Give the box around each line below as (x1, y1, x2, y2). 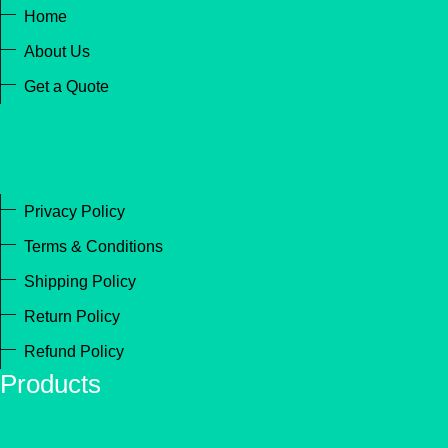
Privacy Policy (24, 203, 125, 220)
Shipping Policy (24, 273, 136, 290)
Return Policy (24, 308, 120, 325)
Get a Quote (24, 78, 109, 95)
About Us (24, 43, 90, 60)
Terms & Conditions (24, 238, 163, 255)
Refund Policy (24, 343, 124, 360)
